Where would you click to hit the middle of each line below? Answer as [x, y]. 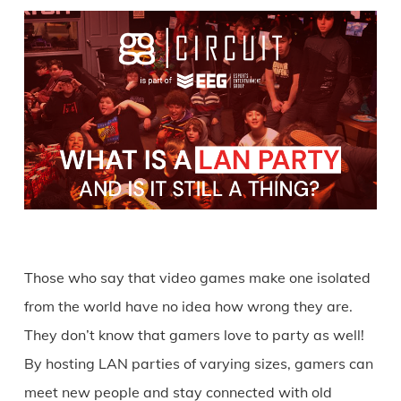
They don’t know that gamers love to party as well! [194, 335]
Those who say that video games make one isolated [197, 277]
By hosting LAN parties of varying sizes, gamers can [198, 363]
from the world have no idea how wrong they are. [188, 306]
